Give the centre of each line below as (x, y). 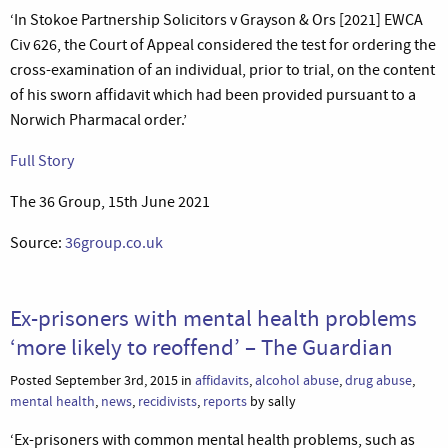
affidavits (222, 380)
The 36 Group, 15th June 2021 (110, 201)
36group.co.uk (114, 242)
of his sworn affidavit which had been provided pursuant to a (213, 94)
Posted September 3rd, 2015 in (102, 380)
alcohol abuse (297, 380)
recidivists (167, 401)
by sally (271, 401)
